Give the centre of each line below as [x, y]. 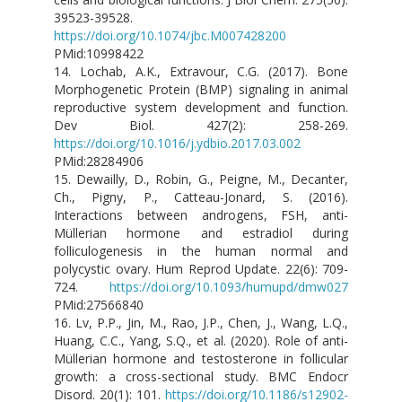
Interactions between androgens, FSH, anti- [201, 215]
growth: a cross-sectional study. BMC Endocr [201, 377]
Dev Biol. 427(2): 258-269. [201, 126]
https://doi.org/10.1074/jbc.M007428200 [170, 36]
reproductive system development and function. [201, 108]
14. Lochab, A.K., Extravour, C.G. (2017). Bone [201, 72]
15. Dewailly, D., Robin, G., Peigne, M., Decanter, [201, 179]
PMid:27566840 [99, 305]
